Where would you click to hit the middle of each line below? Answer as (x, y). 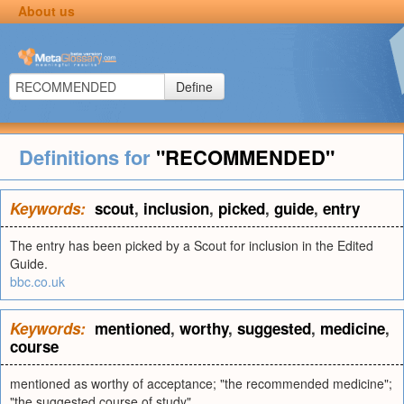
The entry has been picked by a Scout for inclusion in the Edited (192, 245)
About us (46, 11)
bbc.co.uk (37, 281)
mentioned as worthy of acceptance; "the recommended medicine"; (201, 383)
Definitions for (87, 157)
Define (194, 87)
